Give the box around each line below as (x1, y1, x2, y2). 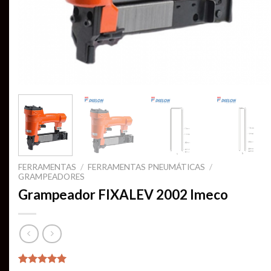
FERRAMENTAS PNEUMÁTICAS (88, 162, 206, 172)
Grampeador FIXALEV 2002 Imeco (18, 186, 228, 203)
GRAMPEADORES (18, 172, 85, 182)
